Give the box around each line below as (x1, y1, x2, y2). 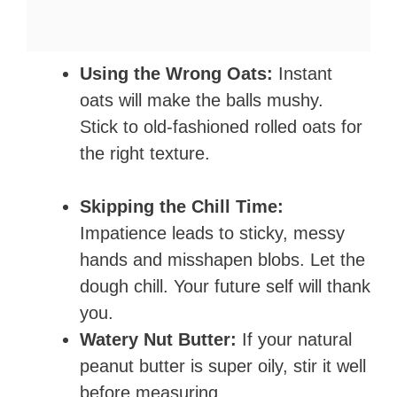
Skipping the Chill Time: (80, 197, 284, 217)
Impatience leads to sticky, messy (80, 223, 345, 244)
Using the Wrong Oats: (80, 64, 273, 84)
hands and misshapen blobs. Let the (80, 250, 365, 270)
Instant (273, 64, 332, 84)
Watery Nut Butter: (80, 330, 237, 350)
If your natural (237, 330, 352, 350)
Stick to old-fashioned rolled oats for (80, 117, 362, 137)
